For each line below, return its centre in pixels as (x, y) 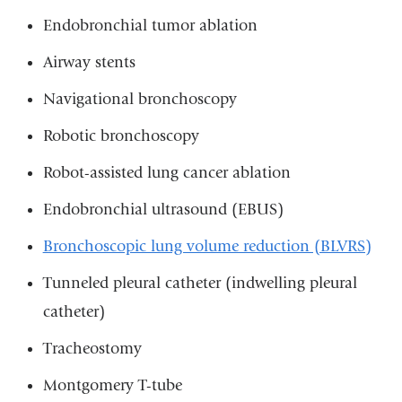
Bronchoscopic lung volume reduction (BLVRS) (207, 246)
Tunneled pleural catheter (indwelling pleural (200, 283)
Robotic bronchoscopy (121, 135)
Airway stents (89, 62)
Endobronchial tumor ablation (150, 25)
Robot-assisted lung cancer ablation (166, 172)
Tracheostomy (92, 348)
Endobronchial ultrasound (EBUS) (163, 209)
